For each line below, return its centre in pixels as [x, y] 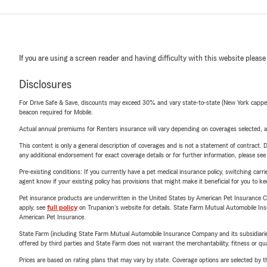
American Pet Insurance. [52, 217]
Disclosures [45, 85]
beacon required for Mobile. [56, 112]
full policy [62, 207]
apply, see [33, 207]
